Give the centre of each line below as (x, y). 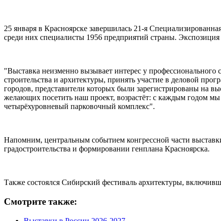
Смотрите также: (40, 201)
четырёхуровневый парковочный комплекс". (79, 107)
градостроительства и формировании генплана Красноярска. (107, 149)
